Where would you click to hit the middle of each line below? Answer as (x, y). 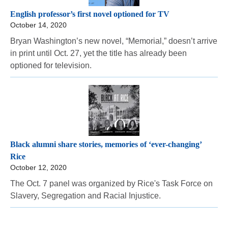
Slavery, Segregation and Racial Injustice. (85, 195)
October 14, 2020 (38, 25)
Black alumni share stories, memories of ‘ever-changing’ (106, 144)
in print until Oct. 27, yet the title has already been (98, 53)
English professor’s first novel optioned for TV (90, 14)
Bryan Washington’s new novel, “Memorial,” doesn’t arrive (114, 41)
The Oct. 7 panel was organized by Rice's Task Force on (111, 183)
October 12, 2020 (38, 167)
